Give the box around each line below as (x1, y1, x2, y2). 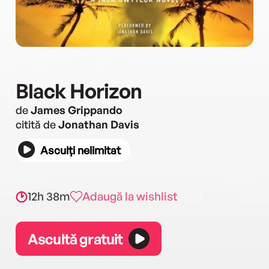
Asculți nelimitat (40, 144, 121, 157)
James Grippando (31, 103, 122, 116)
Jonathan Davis (58, 118, 139, 131)
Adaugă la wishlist (82, 189, 178, 204)
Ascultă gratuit (28, 229, 123, 248)
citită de (16, 118, 58, 131)
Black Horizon (16, 78, 142, 103)
